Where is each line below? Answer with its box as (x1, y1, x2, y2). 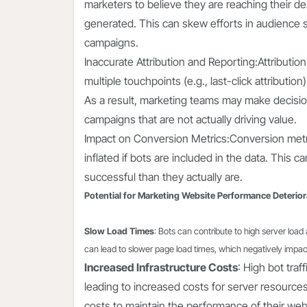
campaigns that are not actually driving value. (84, 112, 297, 127)
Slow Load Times (84, 225, 154, 237)
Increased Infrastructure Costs (84, 260, 238, 275)
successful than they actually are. (84, 170, 243, 184)
